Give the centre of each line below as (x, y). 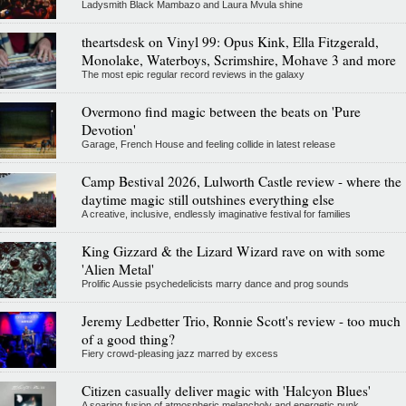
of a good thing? (128, 338)
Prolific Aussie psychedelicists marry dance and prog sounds (215, 283)
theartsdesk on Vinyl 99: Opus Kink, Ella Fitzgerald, (230, 41)
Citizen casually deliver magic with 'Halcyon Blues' (226, 390)
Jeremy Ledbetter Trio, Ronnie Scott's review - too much (241, 320)
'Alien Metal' (117, 269)
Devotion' (108, 129)
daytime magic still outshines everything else (208, 199)
